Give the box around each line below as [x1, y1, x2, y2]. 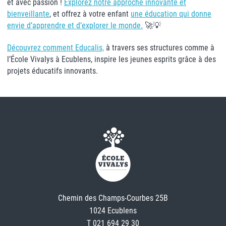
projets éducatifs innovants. [7, 66, 98, 76]
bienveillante [7, 9, 49, 19]
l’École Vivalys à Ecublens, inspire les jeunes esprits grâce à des [7, 54, 216, 64]
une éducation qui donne [131, 9, 211, 19]
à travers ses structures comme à [104, 42, 214, 52]
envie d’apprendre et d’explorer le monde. [7, 20, 143, 30]
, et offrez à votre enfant [49, 9, 131, 19]
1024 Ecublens [89, 206, 137, 216]
